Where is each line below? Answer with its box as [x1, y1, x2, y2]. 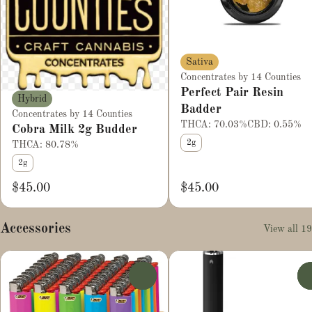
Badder [180, 102, 221, 116]
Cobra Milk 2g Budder [12, 123, 137, 136]
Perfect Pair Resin [180, 86, 283, 99]
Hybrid [17, 93, 47, 104]
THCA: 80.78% [12, 139, 79, 150]
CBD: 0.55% [247, 119, 302, 130]
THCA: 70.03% [180, 119, 247, 130]
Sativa [186, 56, 213, 67]
